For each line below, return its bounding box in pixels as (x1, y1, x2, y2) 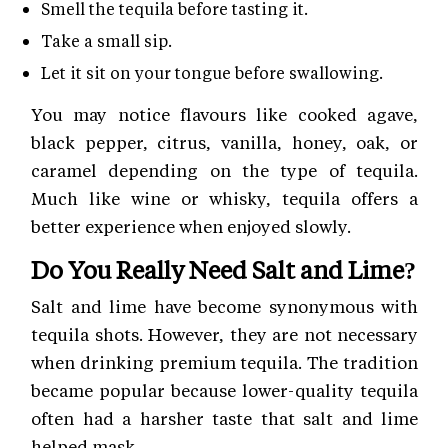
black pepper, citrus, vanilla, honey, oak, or (31, 130, 418, 153)
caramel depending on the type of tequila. (31, 158, 418, 181)
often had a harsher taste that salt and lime (31, 406, 418, 429)
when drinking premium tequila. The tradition (31, 350, 418, 373)
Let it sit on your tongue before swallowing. (41, 61, 383, 83)
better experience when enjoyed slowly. (31, 214, 351, 237)
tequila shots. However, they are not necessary (31, 322, 418, 345)
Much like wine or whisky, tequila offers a (31, 186, 418, 209)
